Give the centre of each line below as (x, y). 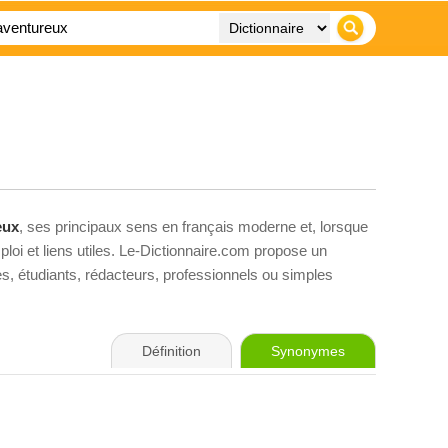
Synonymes (308, 351)
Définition (171, 351)
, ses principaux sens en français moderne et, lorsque (193, 226)
